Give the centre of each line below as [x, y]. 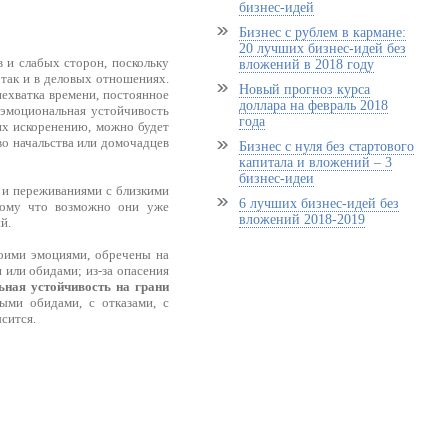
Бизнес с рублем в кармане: [322, 32]
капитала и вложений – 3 [315, 162]
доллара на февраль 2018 [313, 105]
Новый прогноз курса [304, 89]
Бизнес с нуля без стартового [326, 146]
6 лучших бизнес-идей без [318, 203]
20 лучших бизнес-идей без [322, 48]
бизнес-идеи [276, 178]
